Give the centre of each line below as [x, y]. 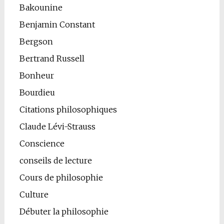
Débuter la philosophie [64, 212]
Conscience [42, 144]
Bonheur [36, 76]
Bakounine [41, 8]
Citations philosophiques [68, 110]
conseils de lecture [55, 161]
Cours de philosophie [61, 178]
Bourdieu [37, 93]
